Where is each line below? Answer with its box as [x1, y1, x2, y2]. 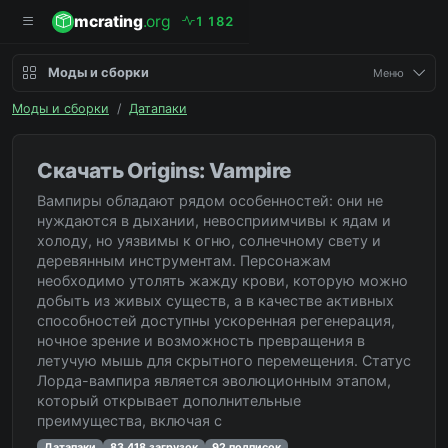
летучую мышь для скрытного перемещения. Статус [37, 352, 411, 369]
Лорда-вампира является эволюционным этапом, [37, 372, 391, 389]
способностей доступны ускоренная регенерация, [37, 312, 395, 329]
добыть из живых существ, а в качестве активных [37, 292, 394, 309]
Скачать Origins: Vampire [37, 158, 293, 183]
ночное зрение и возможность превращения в [37, 332, 365, 349]
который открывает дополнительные [37, 392, 301, 409]
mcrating [74, 12, 143, 31]
